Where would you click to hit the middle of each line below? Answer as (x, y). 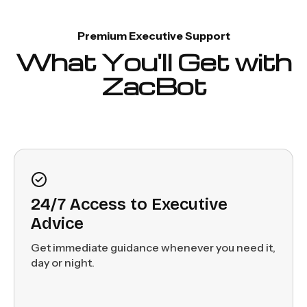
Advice (57, 223)
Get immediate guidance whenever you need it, (153, 247)
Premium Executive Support (153, 35)
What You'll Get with (153, 61)
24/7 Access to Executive (129, 204)
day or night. (63, 262)
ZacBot (153, 85)
